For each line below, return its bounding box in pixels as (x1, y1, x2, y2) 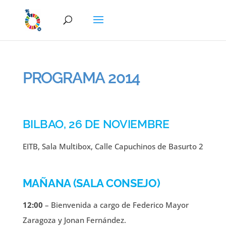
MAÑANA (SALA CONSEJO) (22, 177, 160, 190)
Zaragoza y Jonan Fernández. (22, 215, 126, 225)
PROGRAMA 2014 (22, 69, 140, 87)
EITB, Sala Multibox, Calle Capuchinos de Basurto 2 (22, 141, 203, 151)
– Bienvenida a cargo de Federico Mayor (42, 200, 189, 210)
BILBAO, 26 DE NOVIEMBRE (22, 118, 169, 131)
